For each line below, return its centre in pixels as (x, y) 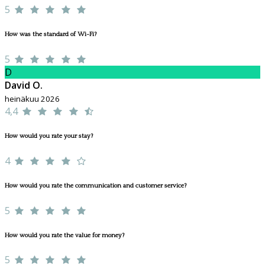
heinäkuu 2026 (32, 98)
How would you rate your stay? (49, 136)
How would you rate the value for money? (64, 235)
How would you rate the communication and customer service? (96, 185)
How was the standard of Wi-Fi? (51, 34)
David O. (24, 85)
